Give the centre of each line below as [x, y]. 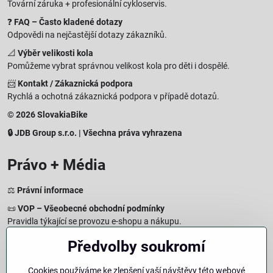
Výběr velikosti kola [55, 53]
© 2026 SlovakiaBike [48, 115]
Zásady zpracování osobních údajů [81, 239]
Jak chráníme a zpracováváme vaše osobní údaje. [101, 252]
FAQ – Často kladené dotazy [68, 22]
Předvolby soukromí [136, 246]
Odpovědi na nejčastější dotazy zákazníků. [87, 34]
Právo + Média [56, 165]
